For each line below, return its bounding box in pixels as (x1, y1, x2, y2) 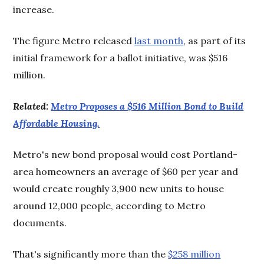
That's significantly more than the (13, 247, 169, 260)
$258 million (168, 247, 221, 260)
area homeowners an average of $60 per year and (13, 165, 239, 177)
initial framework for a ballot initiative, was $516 (13, 51, 228, 64)
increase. (13, 3, 55, 15)
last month (134, 34, 184, 47)
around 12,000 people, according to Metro (13, 199, 206, 212)
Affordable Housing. (13, 117, 100, 129)
